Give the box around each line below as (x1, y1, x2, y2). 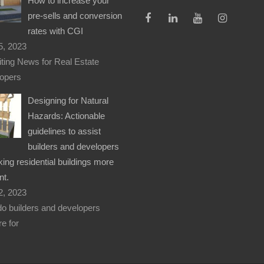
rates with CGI (28, 25, 84, 36)
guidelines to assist (28, 126, 101, 136)
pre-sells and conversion (28, 10, 123, 21)
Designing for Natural (28, 95, 109, 105)
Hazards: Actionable (28, 110, 105, 121)
